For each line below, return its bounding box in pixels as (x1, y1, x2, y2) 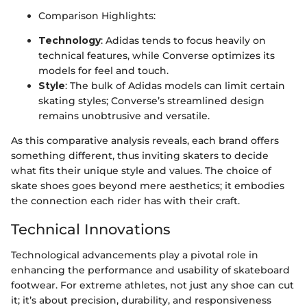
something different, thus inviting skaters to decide (11, 149, 269, 162)
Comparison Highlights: (38, 9, 156, 22)
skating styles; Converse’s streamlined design (38, 94, 265, 107)
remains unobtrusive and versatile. (38, 109, 210, 122)
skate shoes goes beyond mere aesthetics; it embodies (11, 179, 284, 192)
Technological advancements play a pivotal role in (11, 249, 258, 261)
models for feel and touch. (38, 64, 169, 77)
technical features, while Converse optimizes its (38, 49, 275, 62)
